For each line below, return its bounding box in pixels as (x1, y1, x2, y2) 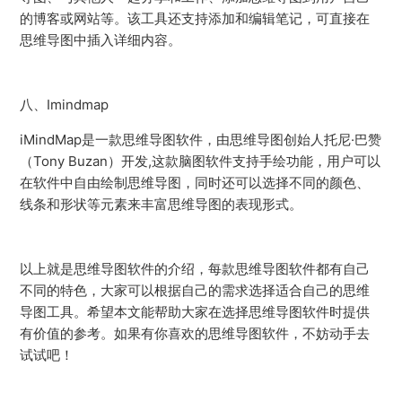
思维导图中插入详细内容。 (20, 31, 182, 48)
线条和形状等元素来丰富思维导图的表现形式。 (20, 196, 303, 213)
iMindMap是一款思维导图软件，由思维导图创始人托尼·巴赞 (20, 131, 382, 148)
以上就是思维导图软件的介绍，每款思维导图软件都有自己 (20, 260, 371, 277)
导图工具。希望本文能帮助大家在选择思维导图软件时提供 (20, 303, 371, 320)
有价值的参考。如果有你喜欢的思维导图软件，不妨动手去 (20, 325, 371, 342)
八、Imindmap (20, 96, 109, 113)
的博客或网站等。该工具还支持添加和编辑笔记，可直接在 (20, 10, 371, 27)
